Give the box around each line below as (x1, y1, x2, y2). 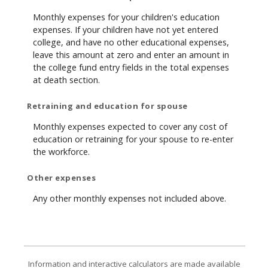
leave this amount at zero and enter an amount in (33, 48, 229, 60)
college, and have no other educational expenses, (33, 36, 229, 48)
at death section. (33, 74, 100, 86)
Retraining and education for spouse (27, 100, 188, 112)
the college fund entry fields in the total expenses (33, 61, 229, 73)
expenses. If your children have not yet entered (33, 23, 218, 35)
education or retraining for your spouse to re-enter (33, 133, 233, 145)
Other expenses (27, 172, 96, 184)
